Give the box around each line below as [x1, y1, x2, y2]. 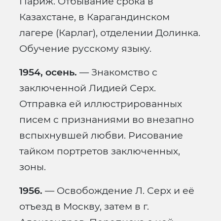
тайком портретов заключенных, [19, 145, 180, 157]
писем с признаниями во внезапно [19, 113, 194, 126]
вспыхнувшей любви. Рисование [19, 129, 183, 142]
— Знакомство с [77, 66, 157, 78]
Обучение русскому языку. [19, 42, 151, 55]
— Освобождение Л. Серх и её [42, 184, 194, 197]
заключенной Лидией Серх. [19, 82, 156, 94]
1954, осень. [19, 66, 77, 78]
